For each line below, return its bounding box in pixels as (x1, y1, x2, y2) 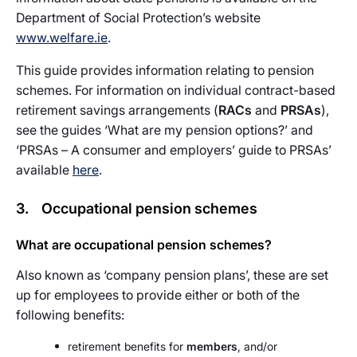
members (186, 339, 237, 353)
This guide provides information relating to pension (16, 62, 314, 78)
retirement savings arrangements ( (16, 102, 218, 118)
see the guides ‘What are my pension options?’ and (16, 122, 313, 138)
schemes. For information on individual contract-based (16, 82, 335, 98)
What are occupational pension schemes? (16, 237, 272, 253)
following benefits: (16, 307, 124, 323)
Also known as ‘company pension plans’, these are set (16, 267, 328, 283)
